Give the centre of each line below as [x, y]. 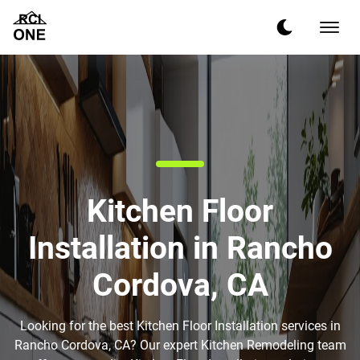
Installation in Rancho [180, 248]
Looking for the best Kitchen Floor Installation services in [180, 326]
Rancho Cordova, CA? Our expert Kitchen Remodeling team [180, 345]
